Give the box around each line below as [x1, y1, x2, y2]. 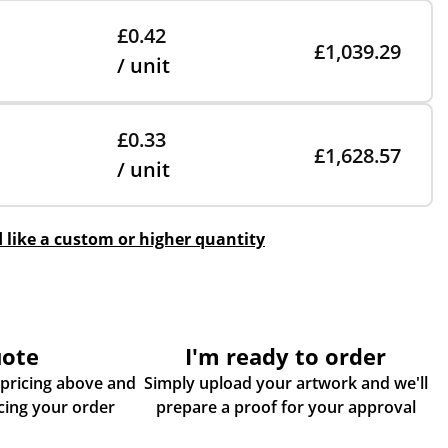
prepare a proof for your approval [155, 396, 416, 418]
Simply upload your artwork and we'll [143, 372, 428, 394]
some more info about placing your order [71, 396, 115, 418]
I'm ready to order [185, 341, 387, 371]
